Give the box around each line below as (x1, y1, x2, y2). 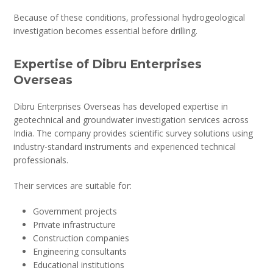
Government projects (33, 205, 118, 217)
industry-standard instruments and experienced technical (13, 140, 236, 152)
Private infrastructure (33, 218, 116, 230)
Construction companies (33, 232, 130, 244)
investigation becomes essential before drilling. (13, 24, 198, 37)
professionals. (13, 154, 69, 166)
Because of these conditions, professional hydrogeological (13, 11, 246, 23)
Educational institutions (33, 258, 125, 271)
